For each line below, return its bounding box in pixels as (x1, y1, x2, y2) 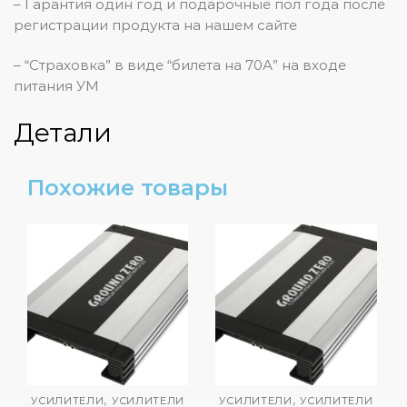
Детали (14, 117, 112, 149)
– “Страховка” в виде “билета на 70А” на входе (14, 55, 346, 74)
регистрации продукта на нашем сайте (14, 15, 297, 34)
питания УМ (14, 76, 99, 94)
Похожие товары (27, 174, 228, 201)
